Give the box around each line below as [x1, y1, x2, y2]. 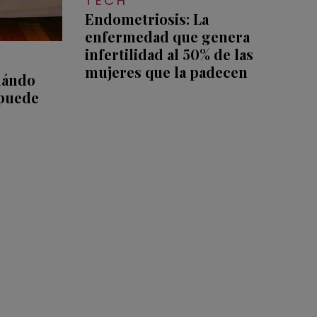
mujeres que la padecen [84, 62, 248, 82]
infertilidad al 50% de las [84, 45, 253, 64]
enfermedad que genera [84, 27, 250, 47]
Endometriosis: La [84, 9, 209, 29]
